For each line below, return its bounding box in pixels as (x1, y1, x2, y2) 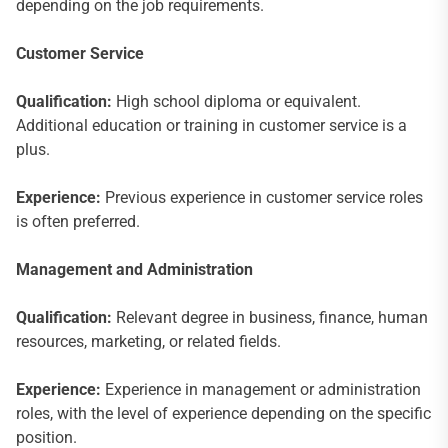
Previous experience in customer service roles (101, 187, 423, 207)
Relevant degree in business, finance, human (112, 307, 428, 327)
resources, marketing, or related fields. (16, 331, 281, 351)
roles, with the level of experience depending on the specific (16, 403, 431, 423)
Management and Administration (16, 259, 253, 279)
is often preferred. (16, 211, 140, 231)
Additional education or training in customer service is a (16, 115, 407, 135)
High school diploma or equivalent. (112, 91, 361, 111)
